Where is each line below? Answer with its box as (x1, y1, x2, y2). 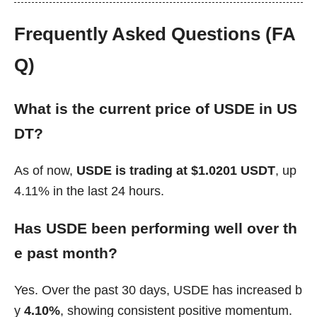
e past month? (14, 245, 117, 262)
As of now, (14, 163, 76, 178)
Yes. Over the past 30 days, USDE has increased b (14, 282, 302, 297)
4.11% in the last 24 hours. (14, 183, 164, 198)
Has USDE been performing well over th (14, 220, 297, 237)
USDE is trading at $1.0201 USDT (76, 163, 275, 178)
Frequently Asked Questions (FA (14, 23, 296, 45)
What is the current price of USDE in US (14, 100, 297, 117)
